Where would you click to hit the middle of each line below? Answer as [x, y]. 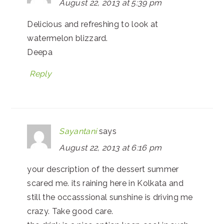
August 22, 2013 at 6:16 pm [110, 147]
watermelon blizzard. [67, 38]
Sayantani [78, 131]
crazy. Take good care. [70, 211]
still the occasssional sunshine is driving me [110, 197]
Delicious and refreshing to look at [93, 24]
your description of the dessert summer [103, 169]
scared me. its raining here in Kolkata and [105, 183]
